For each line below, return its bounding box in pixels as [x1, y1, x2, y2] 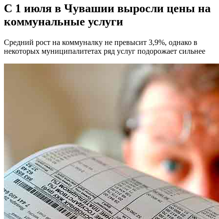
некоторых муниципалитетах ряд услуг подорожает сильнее [4, 46, 205, 55]
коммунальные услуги [4, 15, 123, 28]
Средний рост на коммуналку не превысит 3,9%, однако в [4, 38, 197, 46]
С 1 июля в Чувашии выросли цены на [4, 1, 211, 15]
